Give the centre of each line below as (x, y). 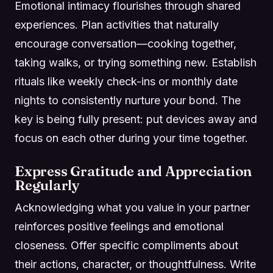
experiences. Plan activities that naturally (117, 24)
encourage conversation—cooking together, (126, 43)
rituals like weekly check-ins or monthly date (126, 81)
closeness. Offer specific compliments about (126, 245)
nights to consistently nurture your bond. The (128, 100)
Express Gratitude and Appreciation (133, 171)
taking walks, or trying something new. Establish (136, 62)
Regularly (47, 185)
